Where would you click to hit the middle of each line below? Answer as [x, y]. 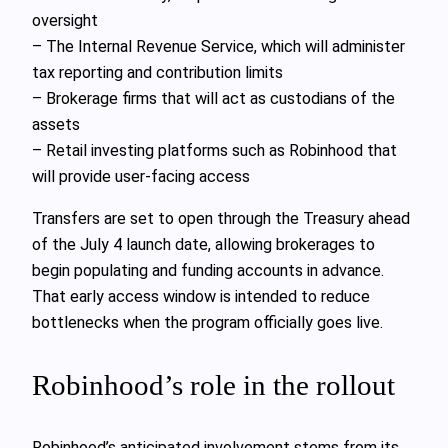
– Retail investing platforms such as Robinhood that [214, 150]
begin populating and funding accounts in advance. [208, 271]
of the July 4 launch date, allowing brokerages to [203, 245]
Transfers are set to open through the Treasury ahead [221, 219]
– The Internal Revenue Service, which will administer [218, 46]
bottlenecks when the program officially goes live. [207, 323]
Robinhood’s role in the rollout [213, 385]
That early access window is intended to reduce [201, 297]
